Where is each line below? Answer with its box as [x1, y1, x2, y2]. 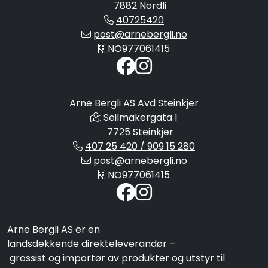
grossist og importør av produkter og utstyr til [7, 251, 225, 266]
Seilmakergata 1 [103, 111, 178, 125]
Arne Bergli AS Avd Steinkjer [69, 96, 199, 111]
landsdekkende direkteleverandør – [7, 237, 175, 251]
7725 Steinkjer [106, 125, 173, 139]
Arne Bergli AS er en [7, 223, 100, 237]
